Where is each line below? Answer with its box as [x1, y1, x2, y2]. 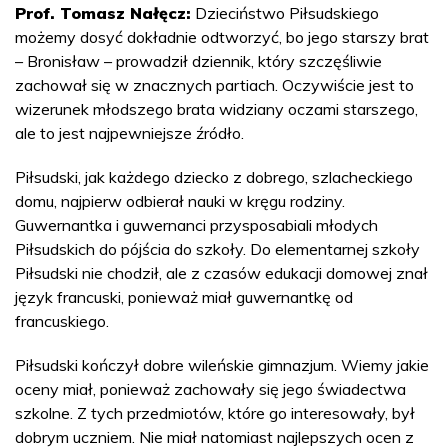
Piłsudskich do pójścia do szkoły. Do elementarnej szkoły [15, 238, 420, 259]
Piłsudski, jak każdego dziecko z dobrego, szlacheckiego [15, 166, 413, 187]
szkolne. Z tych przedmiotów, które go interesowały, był [15, 402, 415, 423]
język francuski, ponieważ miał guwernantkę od [15, 286, 353, 307]
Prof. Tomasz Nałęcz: [15, 2, 191, 23]
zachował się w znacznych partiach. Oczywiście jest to [15, 74, 414, 95]
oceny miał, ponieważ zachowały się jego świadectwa [15, 378, 406, 399]
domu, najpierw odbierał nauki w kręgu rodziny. [15, 190, 345, 211]
